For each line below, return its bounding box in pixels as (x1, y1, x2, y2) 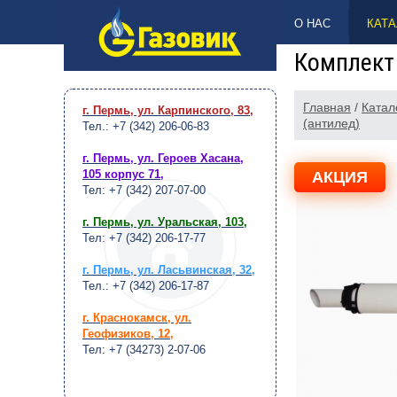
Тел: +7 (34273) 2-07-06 (82, 343, 206, 356)
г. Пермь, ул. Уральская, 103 (82, 215, 244, 229)
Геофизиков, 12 (82, 327, 170, 340)
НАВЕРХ (276, 17, 323, 30)
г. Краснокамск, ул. (82, 311, 191, 324)
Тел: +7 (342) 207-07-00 (82, 183, 206, 197)
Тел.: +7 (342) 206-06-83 (82, 120, 209, 133)
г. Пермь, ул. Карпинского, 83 (82, 104, 250, 117)
